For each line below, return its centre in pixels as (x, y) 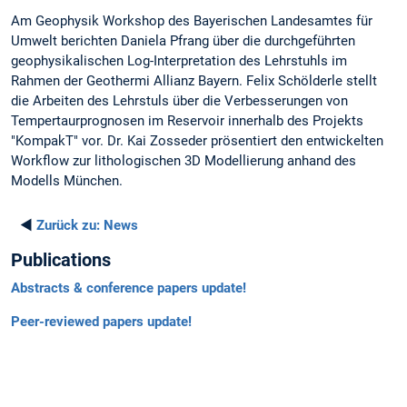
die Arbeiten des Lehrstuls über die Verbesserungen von (179, 101)
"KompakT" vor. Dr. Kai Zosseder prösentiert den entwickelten (197, 141)
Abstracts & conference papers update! (129, 288)
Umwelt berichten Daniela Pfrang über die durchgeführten (183, 41)
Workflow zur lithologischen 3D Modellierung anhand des (184, 161)
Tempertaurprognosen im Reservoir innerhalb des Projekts (187, 121)
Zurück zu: (68, 225)
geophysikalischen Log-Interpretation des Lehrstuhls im (179, 61)
